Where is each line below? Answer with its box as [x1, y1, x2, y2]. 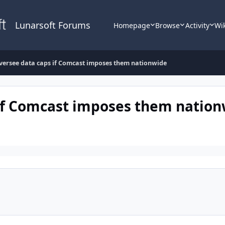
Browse [155, 20, 180, 30]
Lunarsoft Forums [15, 19, 90, 31]
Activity [185, 20, 209, 30]
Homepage [113, 20, 150, 30]
